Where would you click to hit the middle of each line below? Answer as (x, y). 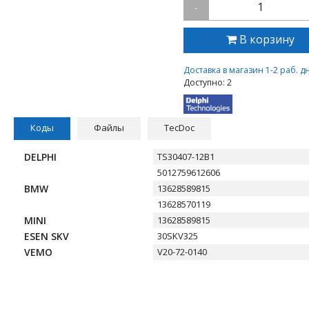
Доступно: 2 (208, 82)
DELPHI (40, 157)
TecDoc (179, 128)
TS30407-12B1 (186, 157)
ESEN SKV (47, 237)
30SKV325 (178, 236)
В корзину (267, 39)
